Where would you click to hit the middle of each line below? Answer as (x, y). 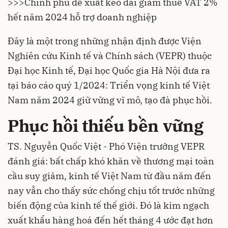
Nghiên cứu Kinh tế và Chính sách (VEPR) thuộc (110, 56)
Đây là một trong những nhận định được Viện (105, 41)
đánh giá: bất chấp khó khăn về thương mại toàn (111, 161)
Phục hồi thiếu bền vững (106, 125)
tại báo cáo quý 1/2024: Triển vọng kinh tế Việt (109, 85)
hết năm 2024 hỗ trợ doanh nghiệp (82, 17)
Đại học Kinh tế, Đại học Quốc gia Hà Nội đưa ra (109, 70)
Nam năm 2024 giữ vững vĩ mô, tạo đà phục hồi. (110, 100)
